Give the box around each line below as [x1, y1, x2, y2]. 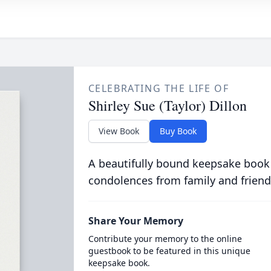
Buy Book [159, 125, 197, 137]
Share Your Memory [88, 214, 183, 227]
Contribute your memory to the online [88, 233, 242, 244]
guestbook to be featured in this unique [88, 245, 250, 256]
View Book [98, 125, 139, 137]
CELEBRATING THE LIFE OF [88, 82, 229, 95]
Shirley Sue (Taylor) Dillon [88, 96, 247, 115]
